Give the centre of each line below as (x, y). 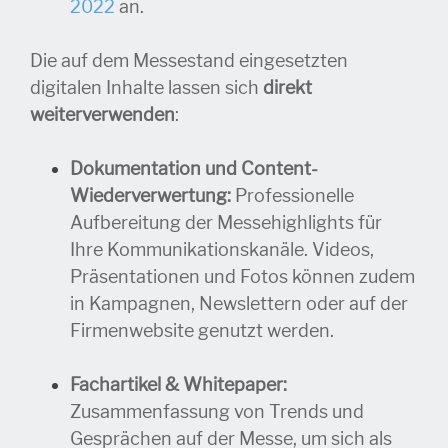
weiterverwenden (102, 115)
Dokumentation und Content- (194, 169)
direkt (287, 88)
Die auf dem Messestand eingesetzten (189, 61)
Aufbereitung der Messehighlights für (226, 223)
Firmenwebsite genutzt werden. (202, 331)
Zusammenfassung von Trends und (217, 412)
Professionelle (292, 196)
